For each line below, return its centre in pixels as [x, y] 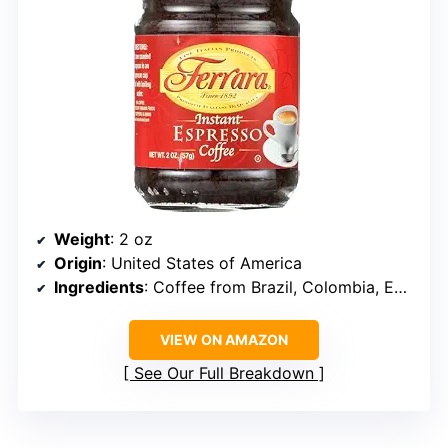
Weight [82, 238]
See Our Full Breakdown [224, 372]
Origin [78, 262]
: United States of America [202, 262]
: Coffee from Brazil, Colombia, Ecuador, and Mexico [269, 286]
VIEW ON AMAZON [224, 339]
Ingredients [99, 286]
